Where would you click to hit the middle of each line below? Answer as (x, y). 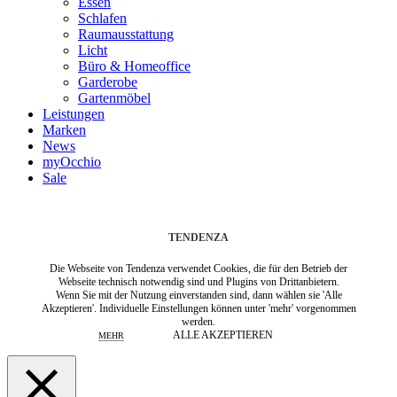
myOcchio (72, 162)
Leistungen (74, 114)
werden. (198, 322)
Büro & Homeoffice (134, 66)
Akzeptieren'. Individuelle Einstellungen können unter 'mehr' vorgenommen (198, 309)
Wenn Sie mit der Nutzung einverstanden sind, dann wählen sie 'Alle (198, 296)
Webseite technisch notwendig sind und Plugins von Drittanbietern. (198, 282)
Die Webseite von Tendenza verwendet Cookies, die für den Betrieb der (198, 269)
